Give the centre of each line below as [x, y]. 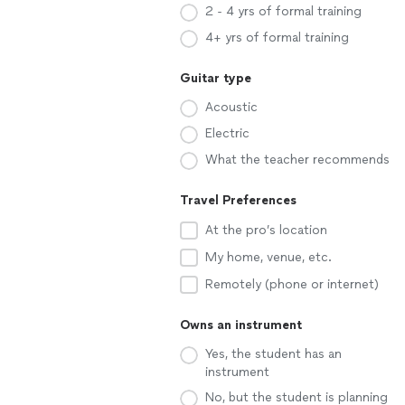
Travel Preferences [238, 200]
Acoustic [231, 107]
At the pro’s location [266, 230]
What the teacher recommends [297, 160]
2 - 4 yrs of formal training [283, 11]
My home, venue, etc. [268, 257]
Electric [227, 133]
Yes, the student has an [273, 354]
